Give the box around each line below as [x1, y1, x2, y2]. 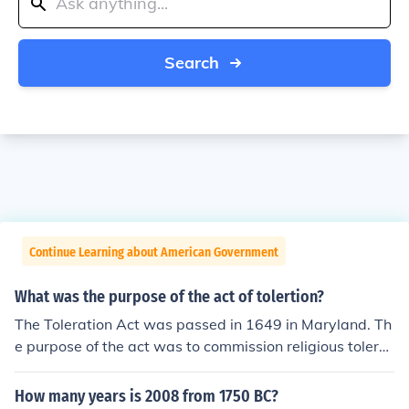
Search [164, 52, 219, 73]
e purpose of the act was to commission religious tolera [15, 337, 388, 355]
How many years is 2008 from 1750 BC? [15, 386, 278, 406]
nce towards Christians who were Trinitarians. [15, 359, 328, 377]
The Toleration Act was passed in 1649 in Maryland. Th [15, 315, 392, 333]
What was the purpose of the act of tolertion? [15, 287, 324, 307]
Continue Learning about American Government [29, 245, 278, 260]
